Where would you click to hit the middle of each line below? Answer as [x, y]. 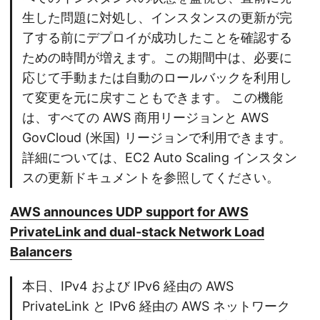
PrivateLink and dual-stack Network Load [137, 232]
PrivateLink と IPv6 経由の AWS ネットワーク [156, 306]
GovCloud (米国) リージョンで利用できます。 [157, 138]
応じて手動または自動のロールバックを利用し [157, 78]
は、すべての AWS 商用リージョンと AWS [145, 118]
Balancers [41, 252]
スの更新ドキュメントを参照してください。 [151, 178]
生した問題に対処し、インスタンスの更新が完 [157, 18]
